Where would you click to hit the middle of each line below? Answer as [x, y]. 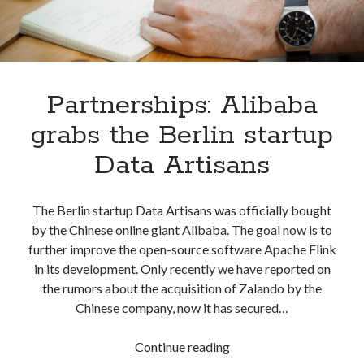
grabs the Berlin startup [182, 135]
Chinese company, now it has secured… [182, 307]
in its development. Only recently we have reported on [182, 268]
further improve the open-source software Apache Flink [182, 249]
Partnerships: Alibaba [182, 105]
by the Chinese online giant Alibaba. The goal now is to [182, 229]
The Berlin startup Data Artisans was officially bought [182, 210]
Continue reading [182, 346]
